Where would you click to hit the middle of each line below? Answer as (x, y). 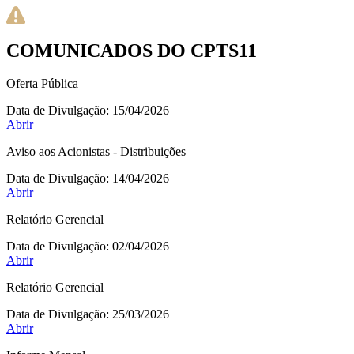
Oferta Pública (42, 84)
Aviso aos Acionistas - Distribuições (96, 152)
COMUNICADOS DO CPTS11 (132, 50)
